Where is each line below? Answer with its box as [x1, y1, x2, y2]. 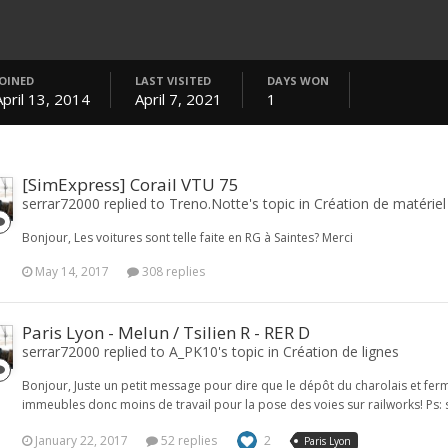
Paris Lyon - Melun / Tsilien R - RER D [22, 321, 310, 344]
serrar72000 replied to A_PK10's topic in [22, 342, 283, 361]
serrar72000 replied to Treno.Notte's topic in [22, 194, 314, 213]
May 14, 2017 [35, 263, 109, 280]
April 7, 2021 [135, 89, 222, 109]
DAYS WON [267, 73, 329, 88]
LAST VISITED [135, 73, 211, 88]
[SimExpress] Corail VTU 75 [22, 173, 239, 196]
